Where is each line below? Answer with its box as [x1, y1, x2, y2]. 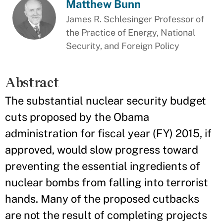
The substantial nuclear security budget [5, 94, 206, 107]
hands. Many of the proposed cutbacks [5, 192, 199, 205]
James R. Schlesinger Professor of [66, 14, 205, 24]
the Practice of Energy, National [66, 27, 196, 38]
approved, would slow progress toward [5, 143, 198, 156]
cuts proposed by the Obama [5, 111, 149, 123]
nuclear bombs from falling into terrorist [5, 176, 208, 189]
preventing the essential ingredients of [5, 160, 200, 172]
